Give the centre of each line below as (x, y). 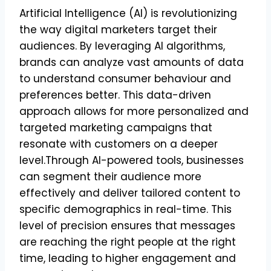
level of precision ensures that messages (127, 225)
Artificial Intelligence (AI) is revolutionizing (128, 13)
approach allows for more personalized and (134, 111)
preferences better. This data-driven (115, 95)
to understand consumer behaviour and (125, 78)
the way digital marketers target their (118, 29)
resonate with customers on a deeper (119, 144)
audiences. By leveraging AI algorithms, (122, 46)
